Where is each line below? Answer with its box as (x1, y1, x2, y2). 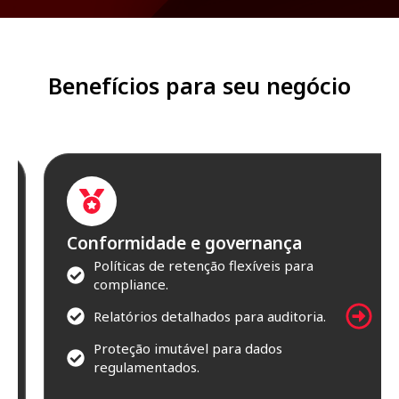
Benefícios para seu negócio (48, 69, 351, 101)
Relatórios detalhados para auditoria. (68, 306, 300, 325)
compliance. (68, 274, 142, 293)
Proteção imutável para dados (68, 338, 256, 357)
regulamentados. (68, 357, 174, 376)
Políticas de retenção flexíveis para (68, 256, 288, 274)
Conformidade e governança (41, 231, 276, 255)
